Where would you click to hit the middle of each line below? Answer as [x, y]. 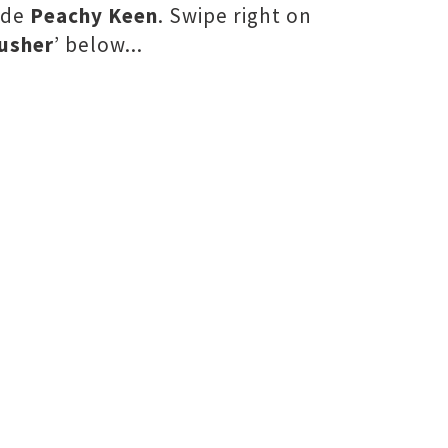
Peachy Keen [94, 15]
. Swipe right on [235, 15]
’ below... [98, 44]
